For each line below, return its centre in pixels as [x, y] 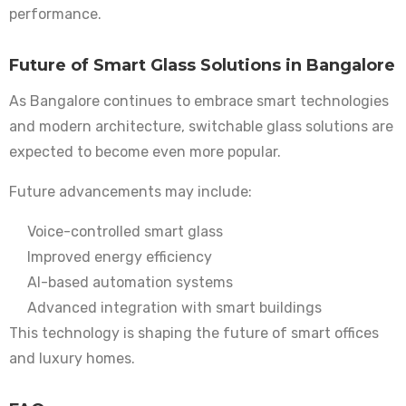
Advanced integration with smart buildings [174, 308]
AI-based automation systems [130, 283]
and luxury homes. [72, 359]
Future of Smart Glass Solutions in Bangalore [202, 66]
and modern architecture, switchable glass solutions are [201, 127]
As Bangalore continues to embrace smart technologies [199, 101]
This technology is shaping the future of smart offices [194, 333]
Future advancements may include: [130, 192]
